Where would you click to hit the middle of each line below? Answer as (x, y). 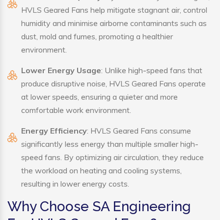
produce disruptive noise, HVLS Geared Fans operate (113, 84)
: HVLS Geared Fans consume (139, 131)
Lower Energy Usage (61, 70)
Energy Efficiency (54, 131)
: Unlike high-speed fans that (152, 70)
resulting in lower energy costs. (75, 184)
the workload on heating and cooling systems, (101, 171)
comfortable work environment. (76, 110)
